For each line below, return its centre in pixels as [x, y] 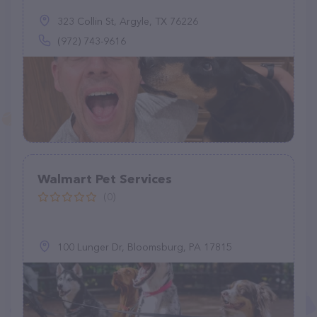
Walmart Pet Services [105, 179]
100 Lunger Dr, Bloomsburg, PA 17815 [145, 247]
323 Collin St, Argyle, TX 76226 [128, 21]
